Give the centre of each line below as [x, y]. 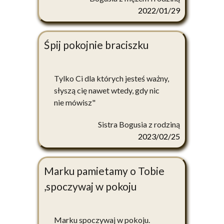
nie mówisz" [75, 102]
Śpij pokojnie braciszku [96, 45]
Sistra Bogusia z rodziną [139, 124]
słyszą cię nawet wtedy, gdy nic [107, 90]
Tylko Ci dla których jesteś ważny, [111, 78]
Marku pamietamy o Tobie [104, 171]
